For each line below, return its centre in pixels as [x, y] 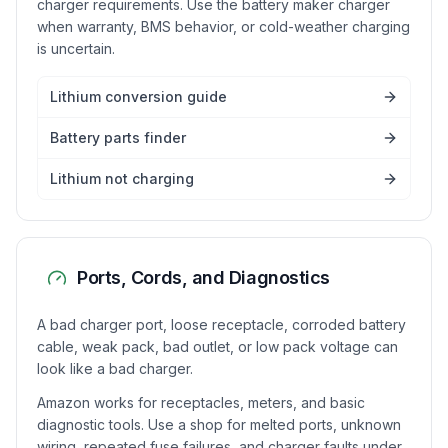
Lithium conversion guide [138, 96]
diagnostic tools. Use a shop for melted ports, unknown [219, 424]
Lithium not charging [122, 178]
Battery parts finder [118, 137]
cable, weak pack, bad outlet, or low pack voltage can [217, 346]
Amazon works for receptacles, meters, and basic [201, 402]
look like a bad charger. [115, 368]
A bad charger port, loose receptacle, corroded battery [221, 324]
